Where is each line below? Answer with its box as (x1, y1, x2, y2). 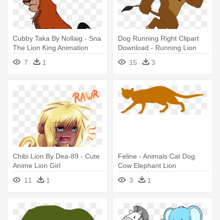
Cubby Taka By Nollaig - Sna (13, 34, 101, 43)
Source (13, 53, 35, 61)
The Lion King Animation (13, 44, 88, 52)
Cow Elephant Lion (118, 162, 176, 170)
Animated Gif (118, 53, 158, 61)
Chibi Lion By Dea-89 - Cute (13, 152, 100, 161)
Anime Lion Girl (13, 162, 60, 170)
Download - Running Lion (118, 44, 196, 52)
